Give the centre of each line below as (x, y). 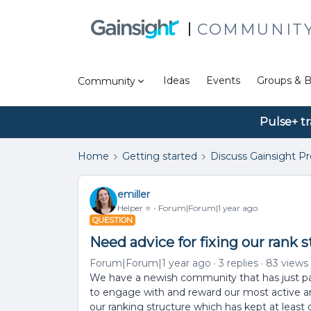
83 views (287, 263)
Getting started (160, 156)
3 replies (238, 263)
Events (223, 81)
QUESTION (112, 220)
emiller (134, 194)
